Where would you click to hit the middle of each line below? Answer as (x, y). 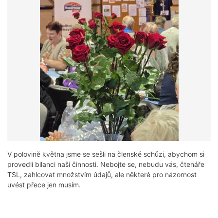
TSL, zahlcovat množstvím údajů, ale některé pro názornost (102, 175)
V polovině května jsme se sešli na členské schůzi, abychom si (106, 154)
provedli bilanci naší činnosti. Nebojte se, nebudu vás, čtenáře (106, 164)
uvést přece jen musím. (44, 185)
